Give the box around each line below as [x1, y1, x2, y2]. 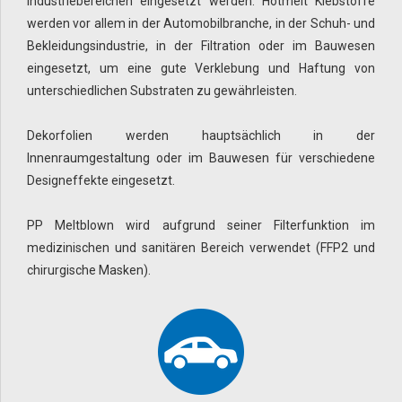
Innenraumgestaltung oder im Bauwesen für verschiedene [27, 151, 375, 166]
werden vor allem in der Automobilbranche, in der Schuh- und [27, 16, 375, 31]
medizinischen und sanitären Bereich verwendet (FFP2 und [27, 240, 375, 256]
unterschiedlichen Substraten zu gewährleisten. [27, 83, 297, 99]
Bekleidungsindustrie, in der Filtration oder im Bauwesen [27, 39, 375, 54]
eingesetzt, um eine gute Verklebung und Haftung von [27, 61, 375, 76]
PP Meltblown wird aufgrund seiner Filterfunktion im [27, 218, 375, 233]
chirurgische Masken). [27, 263, 151, 278]
